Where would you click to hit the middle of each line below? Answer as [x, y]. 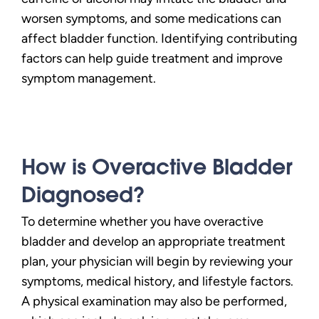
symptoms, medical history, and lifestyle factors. [157, 281]
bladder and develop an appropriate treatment [153, 241]
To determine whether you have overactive [142, 221]
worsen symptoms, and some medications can [151, 19]
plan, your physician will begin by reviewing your [157, 261]
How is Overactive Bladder [157, 167]
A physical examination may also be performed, [154, 301]
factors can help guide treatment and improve [152, 58]
